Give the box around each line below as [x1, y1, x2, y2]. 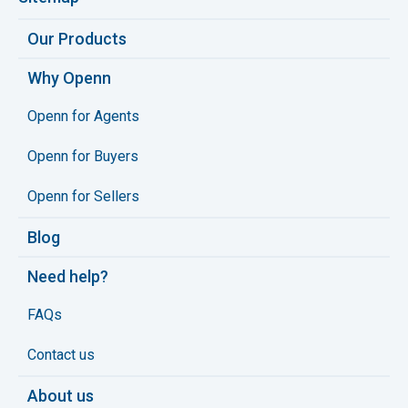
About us [27, 386, 94, 406]
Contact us [27, 346, 95, 364]
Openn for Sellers [27, 188, 139, 206]
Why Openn [27, 68, 111, 88]
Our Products [27, 29, 127, 49]
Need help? [27, 267, 108, 287]
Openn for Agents [27, 107, 139, 126]
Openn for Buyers [27, 148, 138, 166]
